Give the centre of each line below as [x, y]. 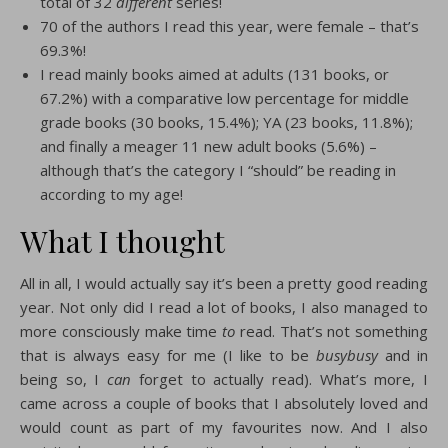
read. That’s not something [331, 330]
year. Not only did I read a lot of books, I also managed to [224, 306]
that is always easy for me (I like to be [168, 354]
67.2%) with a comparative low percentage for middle [224, 97]
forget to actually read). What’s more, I [280, 378]
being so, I [64, 378]
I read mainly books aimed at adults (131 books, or [214, 73]
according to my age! [111, 193]
